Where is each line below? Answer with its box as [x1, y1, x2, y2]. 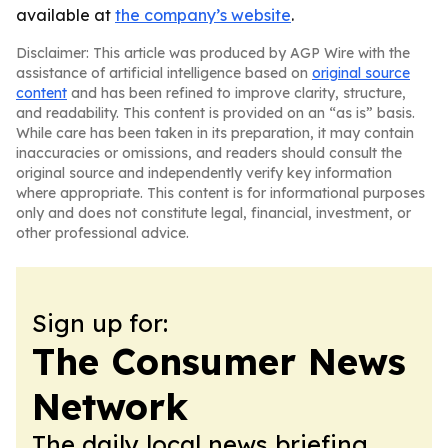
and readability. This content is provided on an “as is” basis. [16, 104, 415, 122]
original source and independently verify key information [16, 164, 392, 182]
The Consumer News [32, 339, 406, 384]
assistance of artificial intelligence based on [16, 64, 312, 82]
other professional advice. [16, 224, 189, 242]
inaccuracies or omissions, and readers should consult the [16, 144, 402, 162]
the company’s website [115, 5, 291, 25]
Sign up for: [32, 308, 168, 338]
